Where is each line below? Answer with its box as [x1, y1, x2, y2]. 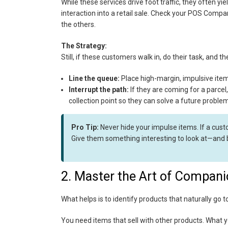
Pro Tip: [71, 123, 99, 131]
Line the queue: [68, 74, 120, 82]
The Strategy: [61, 42, 107, 50]
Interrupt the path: [68, 85, 129, 94]
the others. [61, 20, 96, 28]
